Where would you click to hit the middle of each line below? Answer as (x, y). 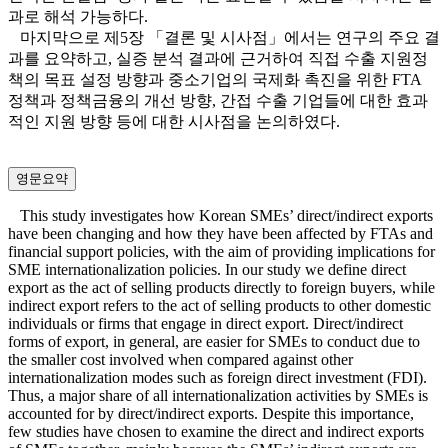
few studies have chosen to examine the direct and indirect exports (216, 432)
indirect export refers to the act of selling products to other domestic (219, 306)
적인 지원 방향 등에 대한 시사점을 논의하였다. (174, 122)
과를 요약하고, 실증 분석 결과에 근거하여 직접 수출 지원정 (218, 59)
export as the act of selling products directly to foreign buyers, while (221, 288)
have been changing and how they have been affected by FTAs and (220, 234)
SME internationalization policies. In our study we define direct (207, 270)
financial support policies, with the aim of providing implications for (221, 252)
